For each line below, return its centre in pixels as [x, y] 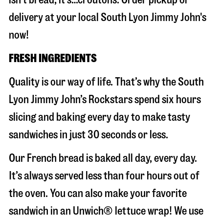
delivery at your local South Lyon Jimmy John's [108, 17]
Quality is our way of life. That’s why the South [106, 82]
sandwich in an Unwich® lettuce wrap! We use [106, 211]
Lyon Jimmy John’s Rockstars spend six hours [105, 99]
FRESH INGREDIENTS [53, 58]
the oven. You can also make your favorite [98, 193]
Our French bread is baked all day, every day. [103, 158]
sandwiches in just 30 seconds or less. [88, 135]
